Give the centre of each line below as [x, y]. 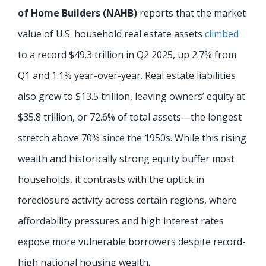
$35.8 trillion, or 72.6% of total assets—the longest [130, 117]
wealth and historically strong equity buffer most [126, 159]
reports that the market [191, 13]
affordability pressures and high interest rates [121, 221]
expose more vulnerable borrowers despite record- [132, 242]
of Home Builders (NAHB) [77, 13]
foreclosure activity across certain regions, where [127, 200]
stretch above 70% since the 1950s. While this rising [132, 138]
